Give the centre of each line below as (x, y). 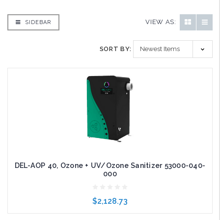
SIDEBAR (37, 22)
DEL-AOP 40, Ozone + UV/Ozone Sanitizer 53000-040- (110, 166)
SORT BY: (115, 49)
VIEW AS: (161, 22)
